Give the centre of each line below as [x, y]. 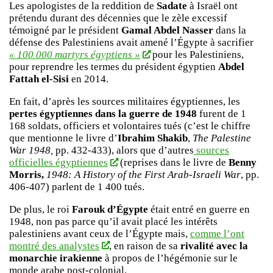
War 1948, [31, 150]
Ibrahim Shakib [153, 138]
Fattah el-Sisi [39, 79]
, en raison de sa [144, 246]
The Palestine [222, 138]
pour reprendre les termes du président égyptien [114, 67]
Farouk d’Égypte [110, 209]
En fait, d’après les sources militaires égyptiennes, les [125, 101]
